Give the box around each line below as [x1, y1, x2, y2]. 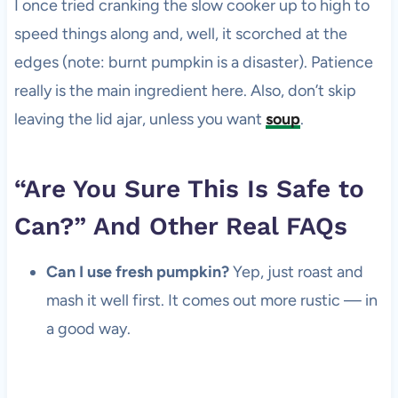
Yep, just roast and [228, 262, 363, 283]
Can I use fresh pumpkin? [45, 262, 229, 283]
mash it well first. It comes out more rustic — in [45, 291, 378, 311]
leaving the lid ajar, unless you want [13, 109, 266, 130]
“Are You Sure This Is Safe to [13, 174, 364, 204]
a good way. [45, 319, 131, 339]
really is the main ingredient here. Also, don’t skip [13, 81, 356, 101]
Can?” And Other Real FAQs [13, 211, 347, 242]
